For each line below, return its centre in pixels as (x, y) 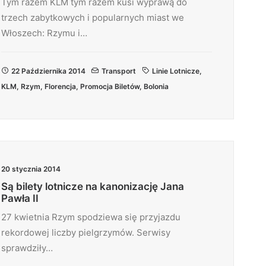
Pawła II (20, 198)
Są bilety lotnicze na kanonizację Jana (93, 186)
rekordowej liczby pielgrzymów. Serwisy (86, 232)
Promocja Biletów (110, 86)
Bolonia (156, 86)
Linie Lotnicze (176, 71)
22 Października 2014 (48, 71)
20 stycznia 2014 (31, 169)
